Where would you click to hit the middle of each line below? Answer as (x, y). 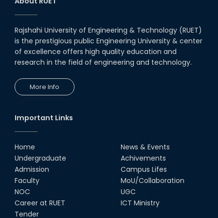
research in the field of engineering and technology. (103, 62)
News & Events (145, 147)
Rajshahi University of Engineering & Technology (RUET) (108, 30)
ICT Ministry (140, 203)
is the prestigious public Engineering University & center (109, 41)
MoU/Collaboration (153, 180)
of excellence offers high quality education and (96, 51)
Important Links (44, 118)
